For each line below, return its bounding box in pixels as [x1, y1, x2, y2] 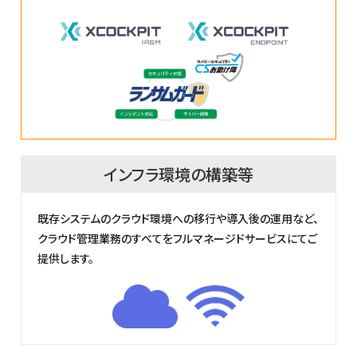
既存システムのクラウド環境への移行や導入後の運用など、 [37, 210, 320, 226]
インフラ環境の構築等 [103, 162, 253, 186]
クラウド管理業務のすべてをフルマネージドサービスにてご [37, 229, 318, 246]
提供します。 [37, 249, 95, 266]
